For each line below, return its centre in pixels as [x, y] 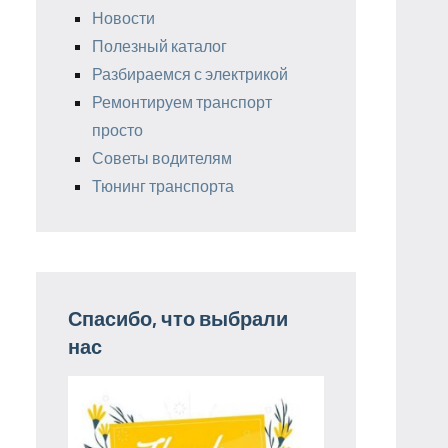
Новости [123, 17]
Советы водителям [162, 157]
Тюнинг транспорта [163, 185]
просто [117, 129]
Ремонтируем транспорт [182, 101]
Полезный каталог [159, 45]
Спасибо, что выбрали [178, 317]
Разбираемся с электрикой [190, 73]
